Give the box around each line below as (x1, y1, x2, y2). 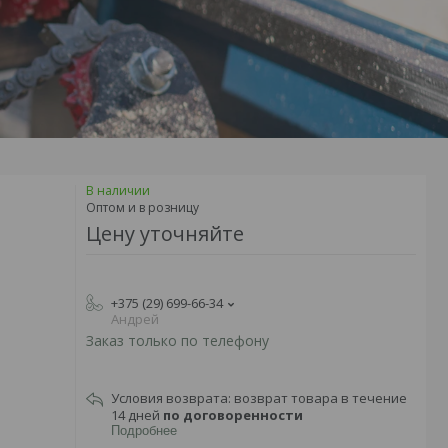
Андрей (111, 310, 159, 329)
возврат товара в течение (234, 389, 407, 408)
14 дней (111, 406, 163, 425)
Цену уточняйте (86, 220, 244, 248)
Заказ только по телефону (86, 331, 269, 351)
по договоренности (163, 406, 303, 425)
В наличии (86, 182, 150, 199)
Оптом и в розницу (86, 199, 199, 216)
